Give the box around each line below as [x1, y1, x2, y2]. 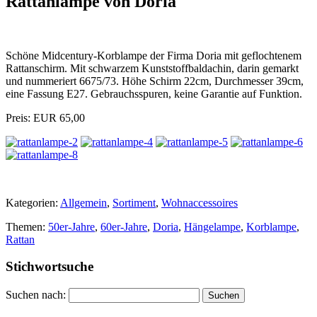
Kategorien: [6, 196, 60, 209]
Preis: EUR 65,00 [6, 111, 85, 124]
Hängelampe [184, 220, 241, 233]
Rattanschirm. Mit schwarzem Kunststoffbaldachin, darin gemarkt [6, 62, 299, 74]
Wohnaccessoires [161, 196, 238, 209]
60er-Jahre [100, 220, 147, 233]
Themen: [6, 220, 48, 233]
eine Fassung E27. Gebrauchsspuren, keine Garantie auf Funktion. [6, 87, 302, 100]
